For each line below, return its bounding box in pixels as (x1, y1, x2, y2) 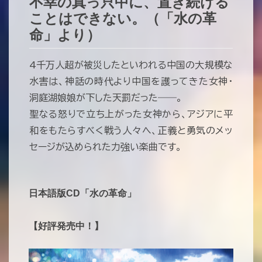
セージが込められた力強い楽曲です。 (29, 142, 182, 151)
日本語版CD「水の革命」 (29, 188, 136, 198)
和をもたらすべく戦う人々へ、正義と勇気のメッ (29, 126, 233, 135)
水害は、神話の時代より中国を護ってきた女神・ (29, 77, 233, 86)
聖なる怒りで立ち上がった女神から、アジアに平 (29, 109, 233, 119)
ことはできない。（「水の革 (29, 11, 216, 26)
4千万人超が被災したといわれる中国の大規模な (29, 60, 233, 70)
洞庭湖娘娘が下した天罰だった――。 (29, 93, 182, 102)
